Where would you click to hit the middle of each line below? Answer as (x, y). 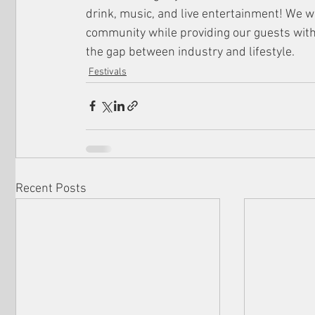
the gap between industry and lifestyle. (190, 52)
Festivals (108, 72)
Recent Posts (51, 188)
